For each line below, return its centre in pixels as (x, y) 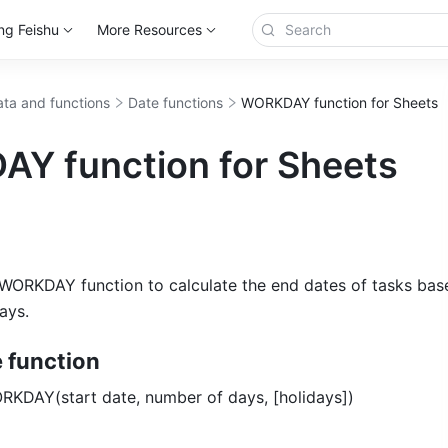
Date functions (175, 102)
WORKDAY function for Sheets (339, 102)
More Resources (149, 29)
